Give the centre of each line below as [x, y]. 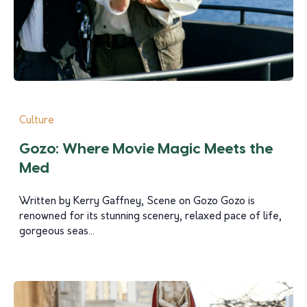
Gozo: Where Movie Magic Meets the [146, 149]
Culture [37, 121]
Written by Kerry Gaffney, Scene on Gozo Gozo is [137, 202]
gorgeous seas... [57, 232]
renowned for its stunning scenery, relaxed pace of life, [150, 217]
